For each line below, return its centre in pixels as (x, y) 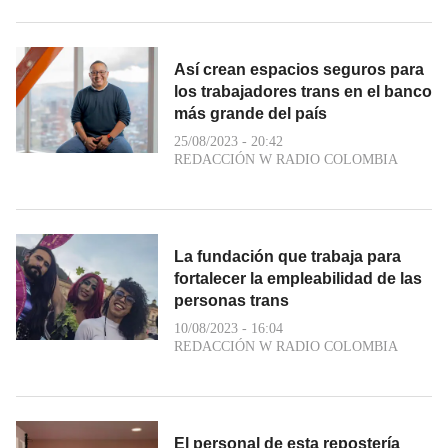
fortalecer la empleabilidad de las (298, 278)
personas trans (231, 300)
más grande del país (250, 113)
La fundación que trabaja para (287, 256)
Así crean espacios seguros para (299, 69)
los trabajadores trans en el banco (303, 91)
